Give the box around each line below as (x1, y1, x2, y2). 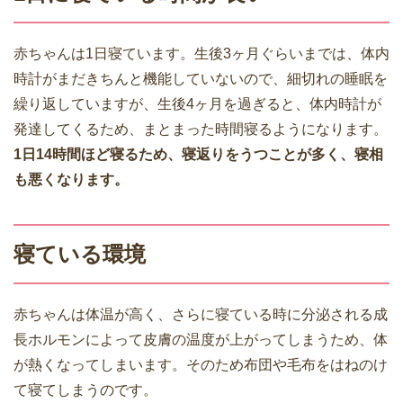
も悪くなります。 (13, 172, 129, 188)
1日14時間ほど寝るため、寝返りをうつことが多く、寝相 (13, 147, 383, 163)
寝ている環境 (13, 242, 146, 267)
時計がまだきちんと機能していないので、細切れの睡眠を (13, 71, 388, 87)
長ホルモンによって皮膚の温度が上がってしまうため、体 (13, 332, 388, 348)
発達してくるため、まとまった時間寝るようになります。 (13, 121, 388, 138)
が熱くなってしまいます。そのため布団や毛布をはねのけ (13, 357, 388, 373)
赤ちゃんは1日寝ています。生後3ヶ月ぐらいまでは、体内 (13, 46, 390, 62)
